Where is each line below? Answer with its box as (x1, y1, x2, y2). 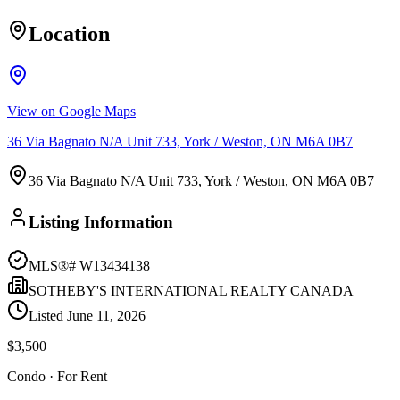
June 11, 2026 (67, 307, 146, 323)
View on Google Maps (7, 104, 136, 120)
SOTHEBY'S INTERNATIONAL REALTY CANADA (29, 282, 354, 298)
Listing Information (29, 212, 173, 231)
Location (29, 22, 110, 46)
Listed (29, 307, 67, 323)
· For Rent (46, 368, 107, 384)
